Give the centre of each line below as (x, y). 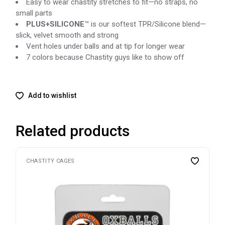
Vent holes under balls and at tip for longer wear (106, 46)
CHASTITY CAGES (50, 161)
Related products (73, 131)
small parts (34, 13)
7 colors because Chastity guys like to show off (105, 58)
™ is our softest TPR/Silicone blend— (145, 24)
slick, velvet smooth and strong (67, 35)
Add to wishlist (52, 95)
